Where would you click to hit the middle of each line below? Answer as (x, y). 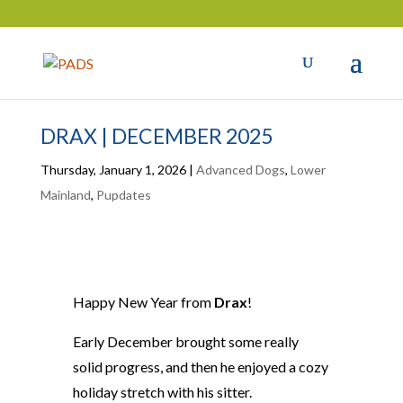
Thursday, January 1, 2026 (113, 170)
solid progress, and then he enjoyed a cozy (200, 367)
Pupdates (123, 195)
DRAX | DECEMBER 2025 (156, 136)
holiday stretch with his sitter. (162, 392)
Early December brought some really (185, 341)
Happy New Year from (143, 302)
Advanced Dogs (240, 170)
